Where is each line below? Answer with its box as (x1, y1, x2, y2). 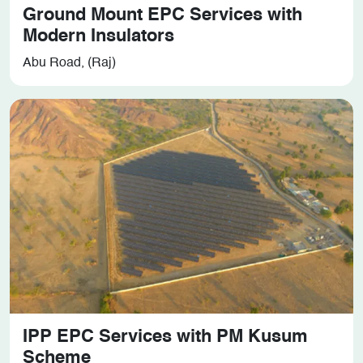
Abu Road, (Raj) (23, 56, 116, 70)
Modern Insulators (23, 27, 174, 45)
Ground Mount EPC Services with (23, 6, 302, 24)
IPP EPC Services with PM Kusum (23, 327, 308, 346)
